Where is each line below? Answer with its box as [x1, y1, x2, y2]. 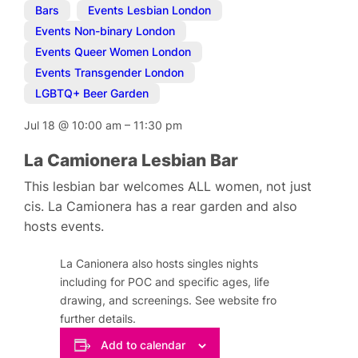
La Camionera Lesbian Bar [24, 150, 239, 170]
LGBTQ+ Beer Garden [35, 86, 149, 101]
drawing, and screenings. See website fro [60, 293, 277, 308]
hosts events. [24, 218, 105, 234]
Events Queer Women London [35, 45, 192, 59]
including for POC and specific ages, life [60, 275, 270, 289]
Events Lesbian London [88, 3, 212, 18]
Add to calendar [100, 337, 185, 352]
